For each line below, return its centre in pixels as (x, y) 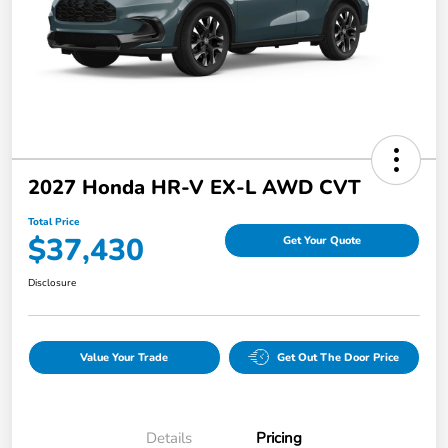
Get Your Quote (322, 241)
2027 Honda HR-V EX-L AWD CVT (194, 187)
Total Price (53, 221)
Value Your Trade (124, 357)
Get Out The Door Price (338, 357)
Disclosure (52, 282)
